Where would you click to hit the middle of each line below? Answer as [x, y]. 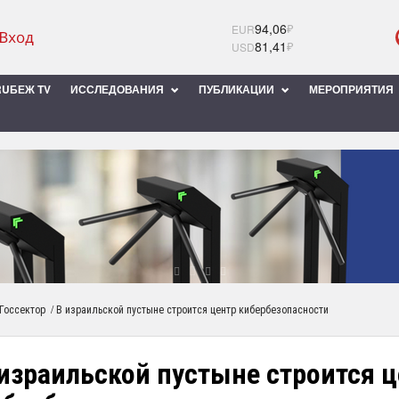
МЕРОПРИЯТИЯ [353, 89]
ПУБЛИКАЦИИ [238, 89]
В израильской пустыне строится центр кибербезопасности [192, 310]
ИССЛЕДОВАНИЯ [118, 89]
